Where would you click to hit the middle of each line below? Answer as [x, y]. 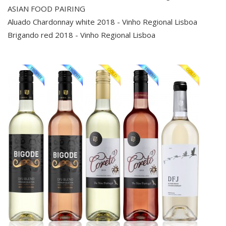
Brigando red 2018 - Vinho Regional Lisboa [81, 35]
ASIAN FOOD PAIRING [46, 9]
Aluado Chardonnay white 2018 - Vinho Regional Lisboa [102, 22]
